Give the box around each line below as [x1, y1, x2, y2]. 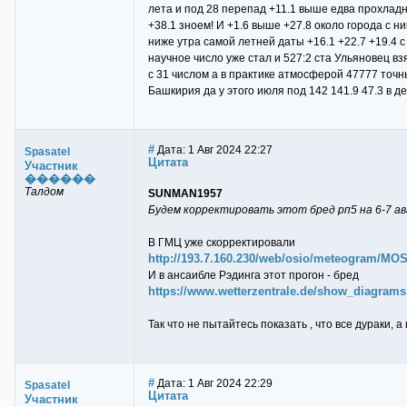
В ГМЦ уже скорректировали [148, 236, 295, 249]
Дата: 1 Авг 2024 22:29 [154, 377, 273, 390]
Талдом [25, 185, 64, 198]
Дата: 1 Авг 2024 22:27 [154, 144, 273, 156]
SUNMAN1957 [148, 187, 223, 200]
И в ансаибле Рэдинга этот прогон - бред [148, 269, 359, 282]
